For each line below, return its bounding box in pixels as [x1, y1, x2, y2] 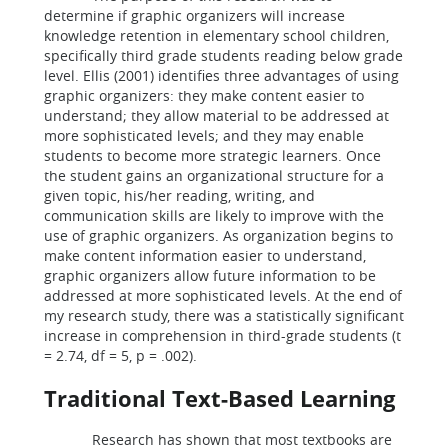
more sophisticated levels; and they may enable [44, 126, 364, 145]
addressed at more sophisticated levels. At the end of [44, 286, 402, 305]
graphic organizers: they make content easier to [44, 86, 364, 105]
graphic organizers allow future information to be [44, 266, 376, 285]
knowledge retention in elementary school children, [44, 26, 389, 45]
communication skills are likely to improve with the [44, 206, 384, 225]
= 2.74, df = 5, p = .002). [44, 346, 197, 365]
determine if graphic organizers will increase [44, 6, 345, 25]
